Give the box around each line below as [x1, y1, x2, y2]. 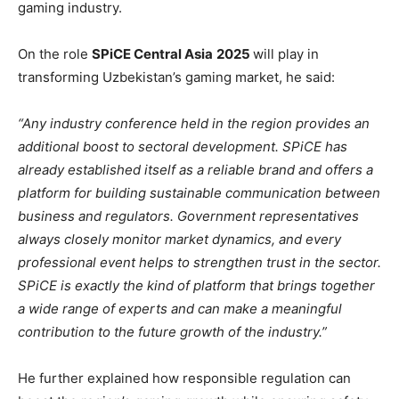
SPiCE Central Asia [92, 45, 213, 63]
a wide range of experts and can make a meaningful [18, 300, 342, 318]
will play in [253, 45, 319, 63]
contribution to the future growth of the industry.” [18, 323, 327, 341]
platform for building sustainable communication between [18, 184, 380, 202]
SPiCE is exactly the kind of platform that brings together [18, 277, 375, 295]
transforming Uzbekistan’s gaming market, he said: [18, 69, 335, 86]
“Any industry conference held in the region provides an [18, 115, 370, 133]
